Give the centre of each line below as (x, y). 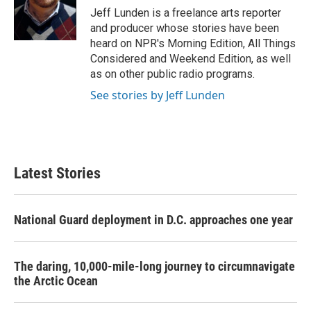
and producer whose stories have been (185, 28)
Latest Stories (57, 173)
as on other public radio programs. (173, 74)
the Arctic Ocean (56, 281)
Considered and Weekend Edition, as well (191, 59)
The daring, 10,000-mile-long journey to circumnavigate (154, 266)
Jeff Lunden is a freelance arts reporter (186, 13)
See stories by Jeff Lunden (158, 95)
